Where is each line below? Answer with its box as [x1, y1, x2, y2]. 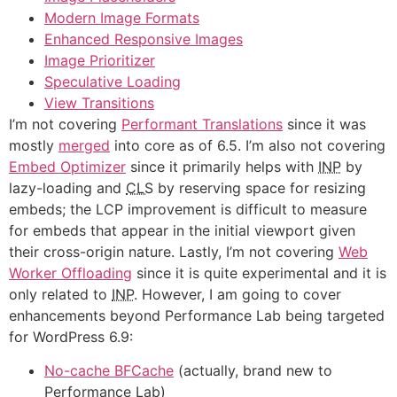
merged [58, 136, 110, 154]
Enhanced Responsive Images [44, 30, 243, 48]
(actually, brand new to [174, 362, 332, 380]
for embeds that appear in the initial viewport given [9, 222, 355, 239]
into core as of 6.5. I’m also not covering [110, 136, 385, 154]
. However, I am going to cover [134, 285, 341, 303]
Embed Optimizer [9, 158, 126, 175]
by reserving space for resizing [153, 179, 366, 197]
